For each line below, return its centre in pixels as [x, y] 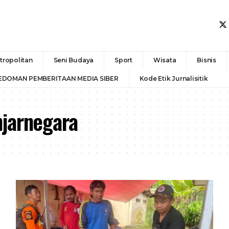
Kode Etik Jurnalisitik [174, 78]
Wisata [165, 60]
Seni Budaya [74, 60]
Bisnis [207, 60]
